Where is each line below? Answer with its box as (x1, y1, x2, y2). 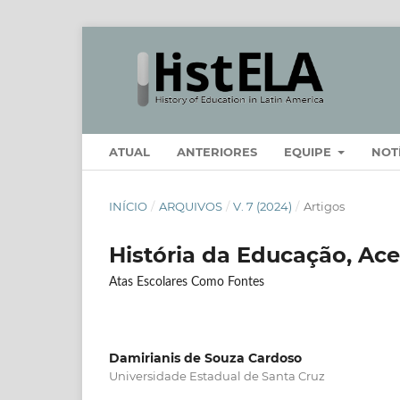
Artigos (303, 198, 345, 213)
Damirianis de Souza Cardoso (109, 349, 302, 366)
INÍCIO (109, 198, 147, 213)
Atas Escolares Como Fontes (109, 275, 264, 288)
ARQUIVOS (158, 198, 222, 213)
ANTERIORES (177, 144, 257, 159)
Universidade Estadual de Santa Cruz (109, 368, 325, 383)
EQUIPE (284, 144, 335, 159)
